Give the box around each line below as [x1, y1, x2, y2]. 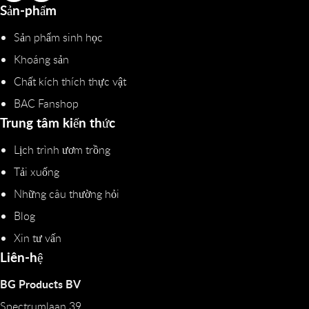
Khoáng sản [14, 51, 69, 67]
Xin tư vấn [14, 230, 61, 246]
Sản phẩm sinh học [14, 29, 103, 45]
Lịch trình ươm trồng [14, 141, 110, 157]
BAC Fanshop [14, 95, 79, 111]
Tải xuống [14, 163, 59, 179]
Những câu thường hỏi [14, 186, 119, 201]
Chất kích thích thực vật [14, 73, 126, 89]
